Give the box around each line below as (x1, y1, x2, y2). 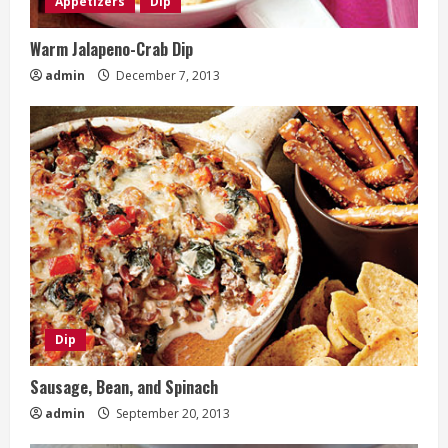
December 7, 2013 (113, 66, 220, 84)
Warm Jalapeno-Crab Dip (30, 36, 193, 61)
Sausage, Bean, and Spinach (30, 374, 218, 399)
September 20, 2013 (113, 404, 230, 422)
